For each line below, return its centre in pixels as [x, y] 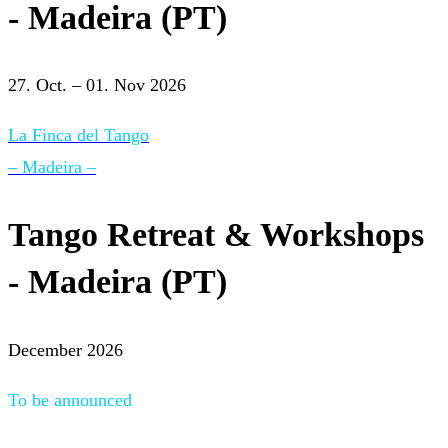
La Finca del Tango [78, 135]
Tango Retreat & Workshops [216, 235]
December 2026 [65, 349]
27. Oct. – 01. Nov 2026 [97, 85]
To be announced [70, 399]
